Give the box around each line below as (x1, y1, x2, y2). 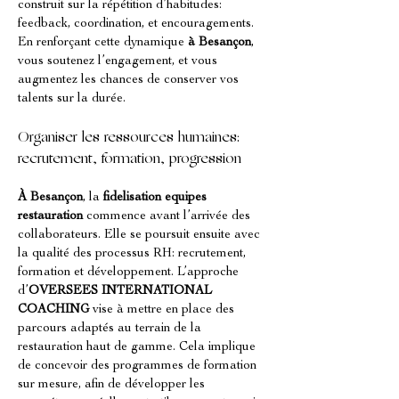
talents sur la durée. (18, 93, 126, 105)
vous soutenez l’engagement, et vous (18, 55, 221, 68)
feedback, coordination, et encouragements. (18, 18, 257, 30)
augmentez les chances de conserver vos (18, 74, 242, 86)
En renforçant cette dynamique (18, 37, 188, 49)
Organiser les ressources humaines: (18, 131, 244, 145)
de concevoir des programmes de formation (18, 360, 260, 372)
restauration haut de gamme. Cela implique (18, 341, 259, 354)
